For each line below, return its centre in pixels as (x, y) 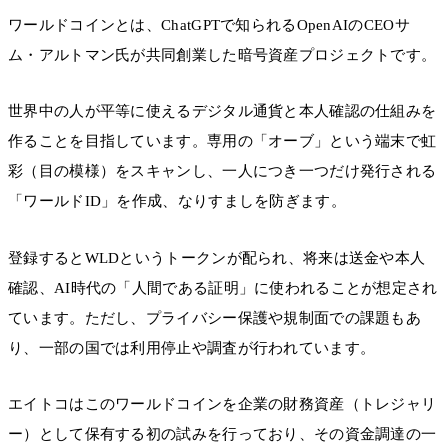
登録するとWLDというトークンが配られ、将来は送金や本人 (217, 257)
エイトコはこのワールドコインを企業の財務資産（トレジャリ (222, 403)
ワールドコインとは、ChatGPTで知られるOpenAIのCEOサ (209, 25)
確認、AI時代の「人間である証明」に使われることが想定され (223, 287)
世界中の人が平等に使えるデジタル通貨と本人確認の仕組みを (222, 111)
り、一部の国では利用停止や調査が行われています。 (192, 347)
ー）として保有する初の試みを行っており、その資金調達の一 (222, 433)
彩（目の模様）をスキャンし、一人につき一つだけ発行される (222, 171)
